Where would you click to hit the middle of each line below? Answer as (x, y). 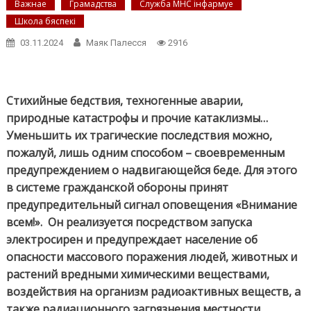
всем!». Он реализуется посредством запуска (129, 222)
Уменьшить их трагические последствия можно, (139, 136)
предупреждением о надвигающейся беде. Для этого (151, 170)
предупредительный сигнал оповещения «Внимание (151, 205)
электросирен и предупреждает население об (132, 240)
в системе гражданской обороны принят (117, 188)
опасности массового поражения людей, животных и (151, 257)
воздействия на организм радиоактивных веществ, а (153, 292)
